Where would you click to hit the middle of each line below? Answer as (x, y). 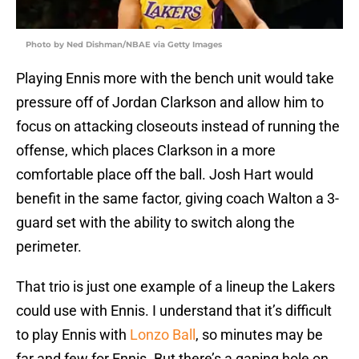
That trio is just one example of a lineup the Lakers (175, 287)
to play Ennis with (73, 335)
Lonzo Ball (163, 335)
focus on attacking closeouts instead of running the (178, 127)
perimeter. (49, 247)
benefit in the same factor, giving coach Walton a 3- (177, 199)
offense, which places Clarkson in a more (146, 151)
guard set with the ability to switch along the (155, 223)
